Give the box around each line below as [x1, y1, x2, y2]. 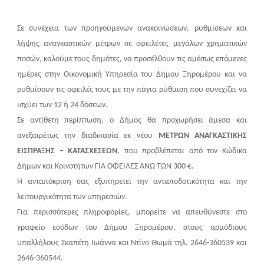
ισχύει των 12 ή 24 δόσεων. [16, 101, 108, 110]
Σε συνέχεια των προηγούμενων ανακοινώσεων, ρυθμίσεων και [16, 24, 247, 34]
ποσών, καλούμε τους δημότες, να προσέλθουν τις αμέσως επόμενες [16, 55, 247, 64]
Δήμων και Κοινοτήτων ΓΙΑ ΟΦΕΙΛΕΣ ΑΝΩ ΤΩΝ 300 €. [16, 162, 194, 171]
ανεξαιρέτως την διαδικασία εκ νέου [16, 131, 159, 141]
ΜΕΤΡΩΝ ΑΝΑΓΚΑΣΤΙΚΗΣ [158, 131, 247, 141]
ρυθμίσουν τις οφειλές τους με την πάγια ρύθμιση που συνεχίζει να [16, 85, 247, 95]
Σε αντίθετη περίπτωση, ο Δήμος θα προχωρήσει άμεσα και [16, 116, 247, 126]
